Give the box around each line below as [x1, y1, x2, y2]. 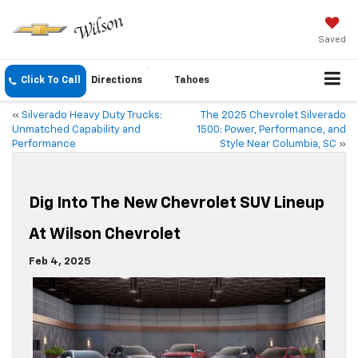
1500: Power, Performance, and [197, 125, 346, 136]
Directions [91, 76, 142, 86]
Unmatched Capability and [12, 125, 141, 136]
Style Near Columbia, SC [220, 139, 336, 150]
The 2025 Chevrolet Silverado [201, 110, 346, 121]
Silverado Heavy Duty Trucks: [22, 110, 162, 121]
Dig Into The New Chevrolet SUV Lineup [29, 195, 324, 212]
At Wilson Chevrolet [29, 226, 181, 243]
